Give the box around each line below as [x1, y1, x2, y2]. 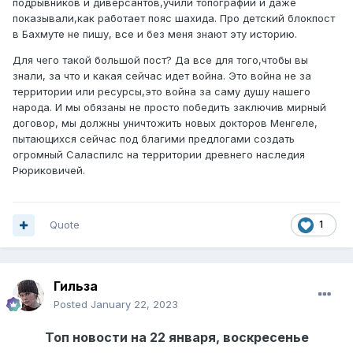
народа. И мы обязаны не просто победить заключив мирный [13, 101, 326, 114]
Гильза [54, 278, 98, 295]
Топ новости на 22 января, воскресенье [44, 329, 309, 346]
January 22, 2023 [91, 298, 178, 311]
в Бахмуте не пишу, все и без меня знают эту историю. [13, 28, 300, 41]
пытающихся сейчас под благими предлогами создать [13, 132, 295, 146]
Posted [54, 298, 91, 311]
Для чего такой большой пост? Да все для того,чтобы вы [13, 54, 308, 67]
